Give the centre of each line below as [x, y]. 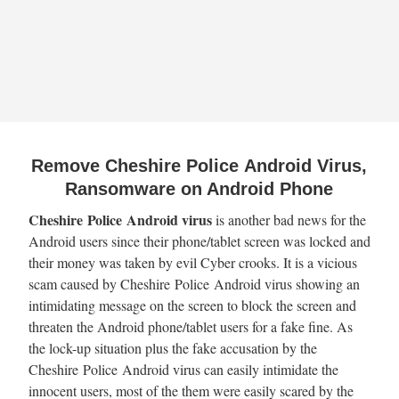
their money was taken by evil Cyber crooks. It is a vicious [193, 262]
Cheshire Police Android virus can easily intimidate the [183, 369]
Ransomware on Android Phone [199, 188]
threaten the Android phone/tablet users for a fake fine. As [191, 326]
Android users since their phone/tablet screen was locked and [199, 240]
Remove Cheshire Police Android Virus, [199, 165]
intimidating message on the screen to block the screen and [192, 305]
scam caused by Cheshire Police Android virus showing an [194, 283]
